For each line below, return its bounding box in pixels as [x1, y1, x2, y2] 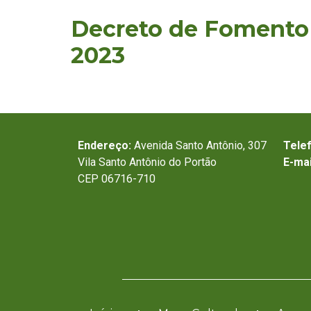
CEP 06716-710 [78, 171, 155, 185]
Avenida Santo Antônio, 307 [134, 138, 267, 152]
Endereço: [78, 138, 134, 152]
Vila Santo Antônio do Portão [78, 155, 217, 169]
